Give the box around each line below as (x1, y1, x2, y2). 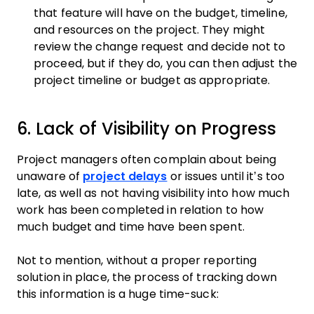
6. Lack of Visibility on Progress (17, 119, 276, 138)
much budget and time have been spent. (17, 221, 247, 233)
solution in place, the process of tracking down (17, 271, 277, 283)
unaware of (17, 170, 83, 182)
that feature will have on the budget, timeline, (34, 7, 287, 19)
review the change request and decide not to (34, 41, 286, 53)
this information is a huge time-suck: (17, 288, 221, 300)
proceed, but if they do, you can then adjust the (34, 57, 297, 69)
